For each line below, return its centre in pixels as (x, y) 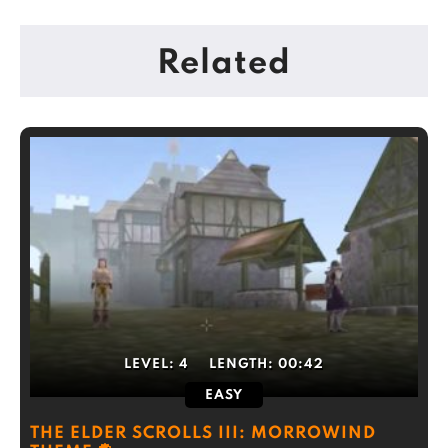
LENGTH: (243, 364)
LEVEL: (151, 364)
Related (224, 64)
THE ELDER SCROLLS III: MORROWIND (203, 433)
